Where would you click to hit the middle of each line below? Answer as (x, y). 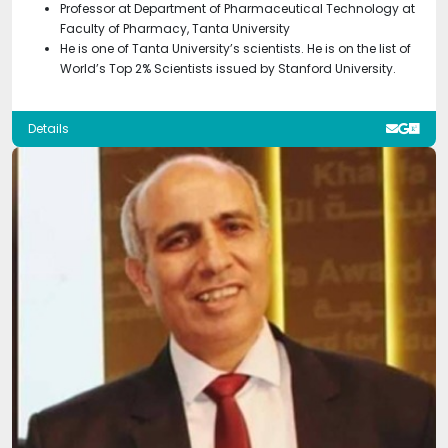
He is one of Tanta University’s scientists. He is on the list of (235, 48)
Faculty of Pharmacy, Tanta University (175, 28)
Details (48, 128)
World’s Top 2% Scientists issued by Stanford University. (228, 68)
